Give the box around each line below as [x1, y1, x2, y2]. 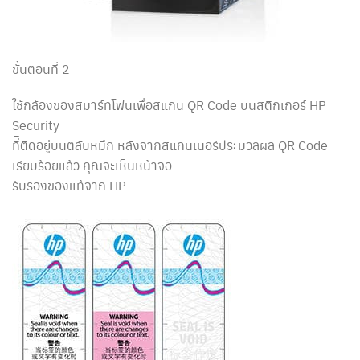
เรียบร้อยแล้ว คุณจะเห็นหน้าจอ [12, 156, 172, 175]
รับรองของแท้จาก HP [12, 176, 126, 195]
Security [12, 116, 59, 135]
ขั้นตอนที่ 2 [12, 59, 70, 78]
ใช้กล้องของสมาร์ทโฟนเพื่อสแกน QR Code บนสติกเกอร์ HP [12, 96, 326, 115]
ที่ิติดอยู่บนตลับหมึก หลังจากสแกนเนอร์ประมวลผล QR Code [12, 136, 328, 155]
